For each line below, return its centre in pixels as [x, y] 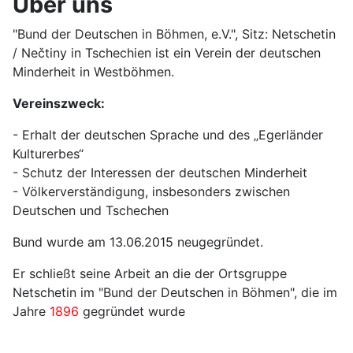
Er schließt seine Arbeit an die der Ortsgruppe [150, 274]
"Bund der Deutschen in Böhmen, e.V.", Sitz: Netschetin [174, 34]
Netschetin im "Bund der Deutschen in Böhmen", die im [175, 293]
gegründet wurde [132, 312]
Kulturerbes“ [48, 154]
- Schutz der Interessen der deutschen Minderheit [160, 173]
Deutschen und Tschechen [93, 211]
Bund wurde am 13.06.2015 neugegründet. [138, 242]
